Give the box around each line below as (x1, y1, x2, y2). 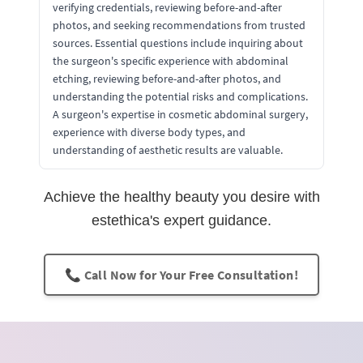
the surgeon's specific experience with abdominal (53, 53, 288, 68)
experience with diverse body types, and (53, 124, 246, 139)
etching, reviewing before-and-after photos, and (53, 70, 281, 86)
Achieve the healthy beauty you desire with (43, 188, 320, 205)
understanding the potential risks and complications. (53, 88, 308, 104)
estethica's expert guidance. (92, 211, 271, 228)
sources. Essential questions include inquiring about (53, 35, 303, 50)
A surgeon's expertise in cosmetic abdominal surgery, (53, 106, 308, 122)
